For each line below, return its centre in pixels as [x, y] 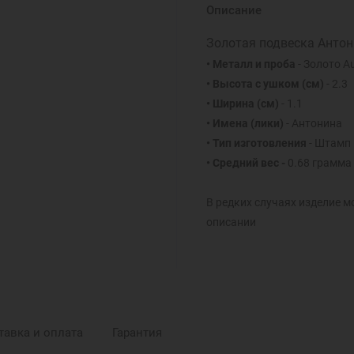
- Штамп [328, 143]
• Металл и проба [250, 64]
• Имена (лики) [245, 124]
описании [231, 222]
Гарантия [137, 333]
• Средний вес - [245, 163]
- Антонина [313, 124]
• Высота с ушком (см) [265, 84]
